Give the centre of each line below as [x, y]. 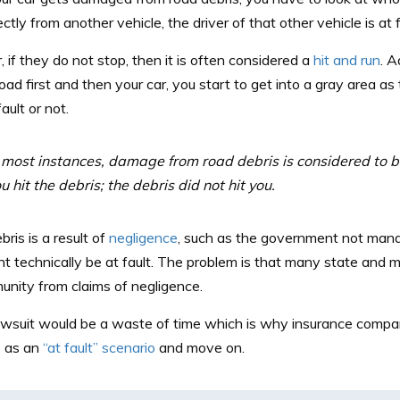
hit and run [346, 60]
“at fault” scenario [99, 348]
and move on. [200, 348]
